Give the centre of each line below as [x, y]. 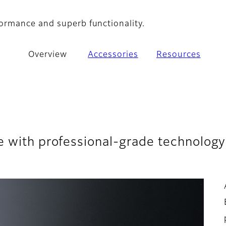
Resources [178, 55]
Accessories [113, 55]
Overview [47, 55]
